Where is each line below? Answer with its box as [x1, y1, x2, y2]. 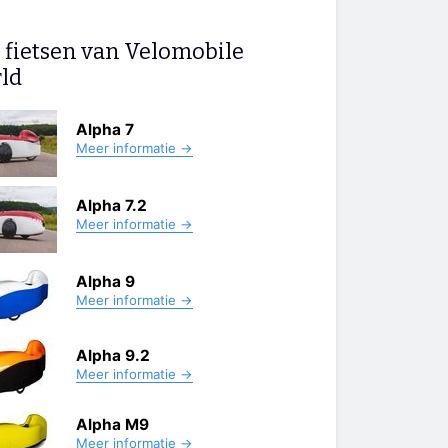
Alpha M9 [76, 414, 149, 434]
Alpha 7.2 [76, 195, 147, 215]
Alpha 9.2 [76, 346, 150, 366]
